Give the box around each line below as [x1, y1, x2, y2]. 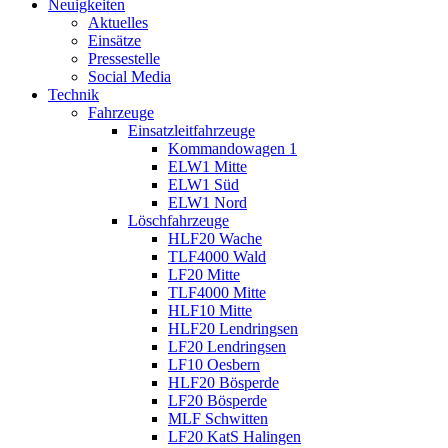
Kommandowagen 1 [168, 139, 297, 157]
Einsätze [88, 31, 141, 49]
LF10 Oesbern [168, 355, 260, 373]
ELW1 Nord [168, 193, 247, 211]
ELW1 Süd [168, 175, 239, 193]
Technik [48, 85, 99, 103]
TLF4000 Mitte [168, 283, 266, 301]
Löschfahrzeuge [128, 211, 229, 229]
